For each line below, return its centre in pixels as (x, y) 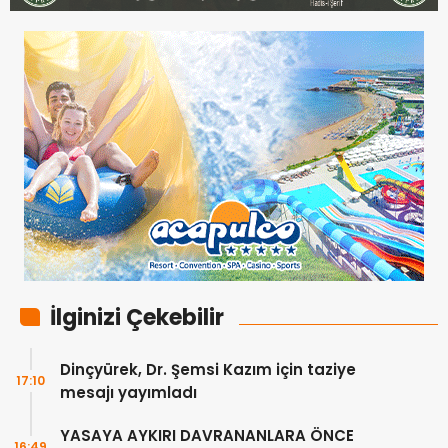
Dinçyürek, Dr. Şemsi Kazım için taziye (208, 370)
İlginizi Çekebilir (137, 318)
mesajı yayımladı (128, 393)
